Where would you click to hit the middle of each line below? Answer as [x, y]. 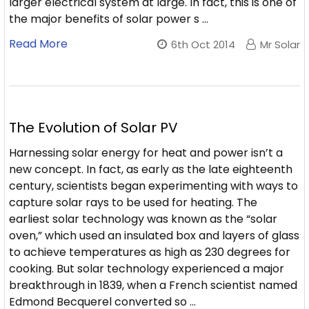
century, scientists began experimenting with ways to [153, 186]
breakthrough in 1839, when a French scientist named [153, 285]
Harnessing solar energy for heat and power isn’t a [146, 153]
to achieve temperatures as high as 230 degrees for [150, 252]
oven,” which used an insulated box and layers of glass [154, 236]
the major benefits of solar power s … [109, 19]
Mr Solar [280, 44]
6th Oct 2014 [203, 44]
